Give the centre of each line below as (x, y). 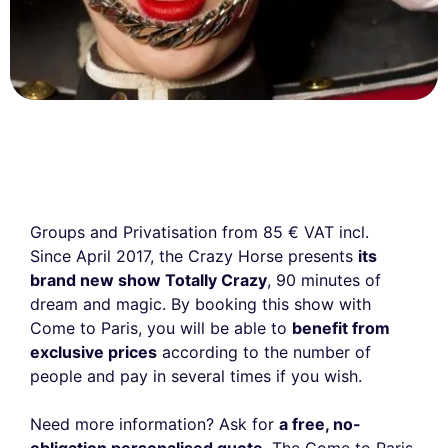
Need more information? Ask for (154, 423)
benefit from (341, 327)
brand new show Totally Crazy (148, 279)
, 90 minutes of (324, 279)
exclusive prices (93, 351)
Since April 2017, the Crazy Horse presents (194, 255)
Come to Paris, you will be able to (161, 327)
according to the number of (264, 351)
